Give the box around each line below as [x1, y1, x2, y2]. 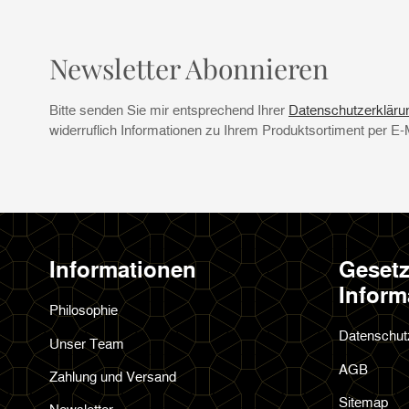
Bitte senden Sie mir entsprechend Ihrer [49, 101, 288, 118]
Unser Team [49, 334, 124, 351]
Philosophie [49, 301, 118, 319]
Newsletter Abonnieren [49, 50, 329, 87]
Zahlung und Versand [49, 367, 176, 384]
